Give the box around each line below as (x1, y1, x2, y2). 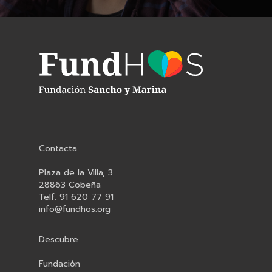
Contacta (39, 142, 77, 155)
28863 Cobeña (39, 178, 101, 192)
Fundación (39, 257, 80, 271)
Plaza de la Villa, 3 (39, 166, 113, 180)
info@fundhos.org (39, 203, 110, 216)
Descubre (39, 233, 78, 246)
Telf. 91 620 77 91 (39, 191, 114, 204)
